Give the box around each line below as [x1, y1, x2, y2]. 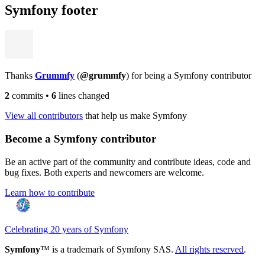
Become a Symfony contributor [5, 132, 156, 145]
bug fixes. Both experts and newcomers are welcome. [5, 167, 204, 177]
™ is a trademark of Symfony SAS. [40, 244, 175, 254]
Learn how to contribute [5, 187, 95, 198]
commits [9, 91, 43, 101]
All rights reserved [175, 244, 244, 254]
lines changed [56, 91, 109, 101]
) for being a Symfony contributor [126, 70, 251, 81]
